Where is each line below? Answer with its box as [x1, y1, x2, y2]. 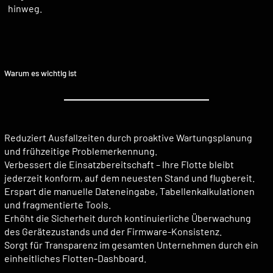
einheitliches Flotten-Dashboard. [4, 252, 147, 264]
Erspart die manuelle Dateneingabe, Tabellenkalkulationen [4, 185, 255, 197]
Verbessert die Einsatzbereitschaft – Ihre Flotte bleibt [4, 158, 235, 171]
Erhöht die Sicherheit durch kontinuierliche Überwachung [4, 212, 252, 224]
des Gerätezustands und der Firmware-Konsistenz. [4, 225, 222, 238]
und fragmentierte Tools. [4, 199, 112, 211]
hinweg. [7, 2, 42, 15]
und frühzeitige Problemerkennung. [4, 145, 158, 157]
